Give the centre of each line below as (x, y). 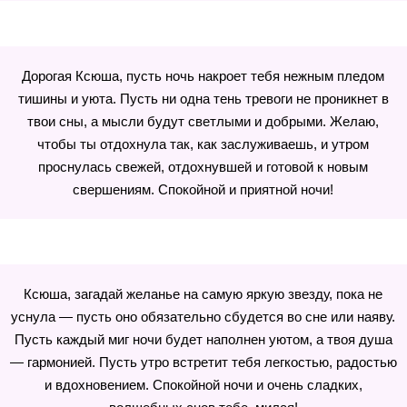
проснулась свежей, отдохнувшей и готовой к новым (203, 167)
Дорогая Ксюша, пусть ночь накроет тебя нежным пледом (203, 76)
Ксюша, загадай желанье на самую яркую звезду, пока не (203, 294)
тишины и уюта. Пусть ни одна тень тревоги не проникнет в (203, 99)
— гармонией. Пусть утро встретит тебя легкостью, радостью (203, 362)
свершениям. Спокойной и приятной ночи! (203, 189)
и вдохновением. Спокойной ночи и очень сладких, (203, 385)
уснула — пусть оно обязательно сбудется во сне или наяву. (203, 317)
